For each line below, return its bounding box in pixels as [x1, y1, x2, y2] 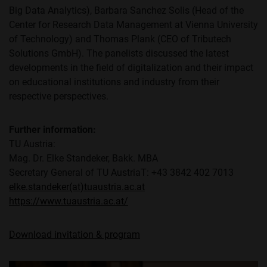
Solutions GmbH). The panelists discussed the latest [9, 48, 229, 60]
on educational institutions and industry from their [9, 76, 219, 88]
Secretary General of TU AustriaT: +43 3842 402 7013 [9, 167, 234, 179]
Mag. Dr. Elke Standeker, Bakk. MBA [9, 153, 158, 164]
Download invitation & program [9, 229, 140, 241]
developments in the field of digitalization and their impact [9, 62, 253, 74]
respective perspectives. [9, 91, 108, 103]
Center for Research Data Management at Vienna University [9, 19, 258, 31]
